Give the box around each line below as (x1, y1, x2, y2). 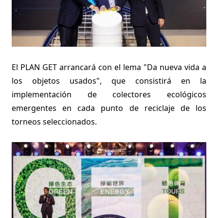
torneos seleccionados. (12, 116, 97, 127)
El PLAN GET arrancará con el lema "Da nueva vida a (12, 62, 206, 73)
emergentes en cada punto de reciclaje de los (12, 103, 206, 114)
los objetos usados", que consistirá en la (12, 75, 206, 87)
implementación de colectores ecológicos (12, 89, 206, 100)
